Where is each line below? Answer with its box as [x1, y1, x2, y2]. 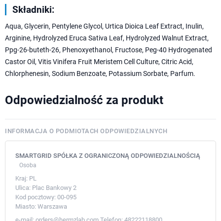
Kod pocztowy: [15, 193, 56, 201]
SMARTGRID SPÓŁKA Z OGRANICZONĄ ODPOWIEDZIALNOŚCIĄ [15, 152, 200, 160]
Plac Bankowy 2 [31, 184, 76, 192]
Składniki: [12, 4, 54, 16]
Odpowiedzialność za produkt [5, 93, 163, 108]
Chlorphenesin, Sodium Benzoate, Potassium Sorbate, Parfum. [5, 70, 195, 78]
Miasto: [15, 203, 36, 211]
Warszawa [36, 203, 67, 211]
